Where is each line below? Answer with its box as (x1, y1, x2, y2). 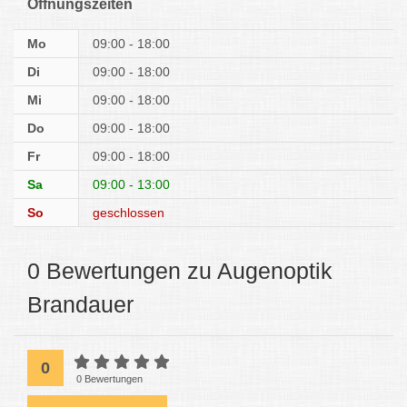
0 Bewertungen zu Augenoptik (27, 258, 333, 283)
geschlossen (93, 205, 165, 220)
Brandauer (27, 292, 134, 317)
